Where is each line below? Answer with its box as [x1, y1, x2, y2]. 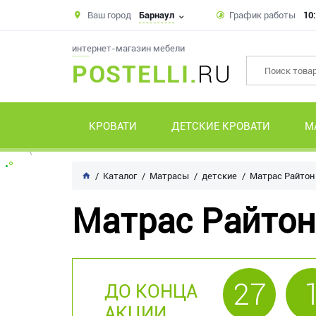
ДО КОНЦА [104, 281, 197, 302]
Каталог [103, 171, 137, 181]
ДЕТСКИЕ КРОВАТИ [171, 120, 271, 133]
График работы [229, 10, 296, 20]
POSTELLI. [72, 60, 198, 88]
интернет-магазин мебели [72, 43, 185, 54]
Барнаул [139, 9, 174, 20]
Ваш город [87, 9, 131, 20]
